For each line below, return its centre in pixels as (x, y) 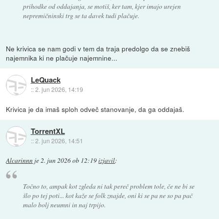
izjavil (107, 161)
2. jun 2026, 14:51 (59, 141)
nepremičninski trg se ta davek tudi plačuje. (81, 16)
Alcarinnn (20, 161)
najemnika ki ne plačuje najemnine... (62, 58)
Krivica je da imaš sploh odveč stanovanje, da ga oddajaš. (95, 109)
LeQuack (45, 80)
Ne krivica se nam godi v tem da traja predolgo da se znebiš (98, 49)
